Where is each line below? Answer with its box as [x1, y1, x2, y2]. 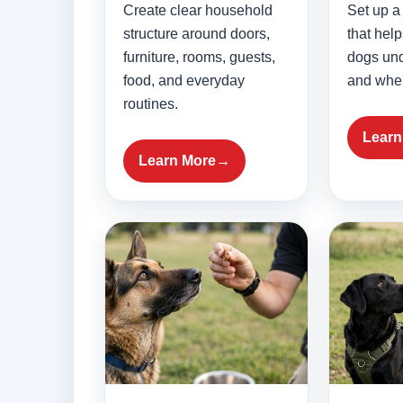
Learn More [139, 153, 216, 169]
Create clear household [123, 3, 273, 19]
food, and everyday [123, 73, 245, 89]
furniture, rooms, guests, [123, 49, 275, 66]
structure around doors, [123, 26, 270, 42]
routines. [123, 96, 178, 112]
